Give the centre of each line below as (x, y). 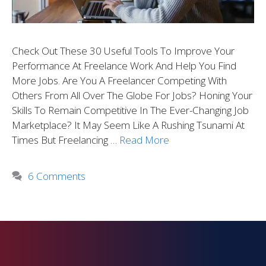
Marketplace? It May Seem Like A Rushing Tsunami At (128, 125)
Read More (144, 140)
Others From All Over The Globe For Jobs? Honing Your (132, 95)
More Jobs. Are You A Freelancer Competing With (119, 80)
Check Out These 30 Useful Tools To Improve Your (123, 50)
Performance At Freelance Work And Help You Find (124, 65)
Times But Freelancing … (66, 140)
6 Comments (57, 176)
